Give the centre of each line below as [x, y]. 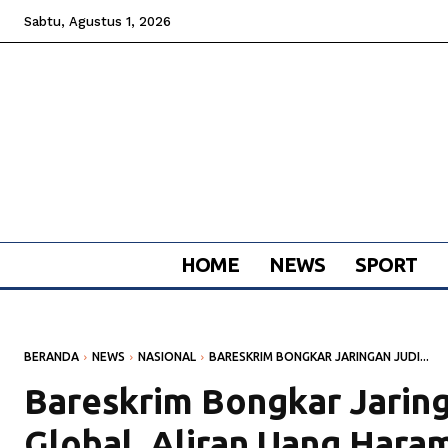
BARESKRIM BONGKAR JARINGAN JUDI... [319, 357]
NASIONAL [167, 357]
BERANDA [51, 357]
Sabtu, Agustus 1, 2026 [97, 21]
